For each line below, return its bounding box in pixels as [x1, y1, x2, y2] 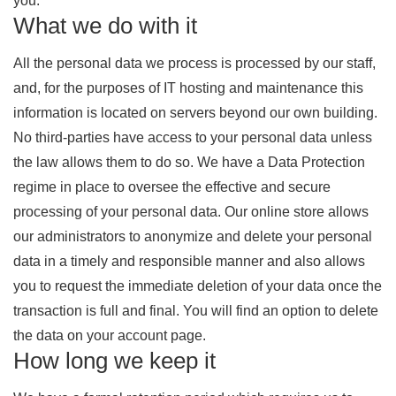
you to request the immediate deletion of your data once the [13, 278, 382, 293]
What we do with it [13, 12, 197, 39]
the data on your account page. [13, 328, 206, 343]
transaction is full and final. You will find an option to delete [13, 303, 378, 318]
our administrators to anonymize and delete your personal [13, 229, 372, 244]
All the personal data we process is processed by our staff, [13, 56, 376, 71]
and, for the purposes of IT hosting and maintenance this [13, 80, 363, 95]
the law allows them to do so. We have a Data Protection [13, 155, 365, 170]
